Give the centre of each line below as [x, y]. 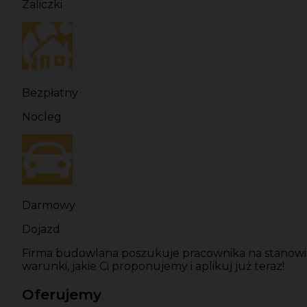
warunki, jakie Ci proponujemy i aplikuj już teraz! [153, 267]
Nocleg [42, 117]
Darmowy [49, 206]
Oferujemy [62, 295]
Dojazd [41, 230]
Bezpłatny [50, 93]
